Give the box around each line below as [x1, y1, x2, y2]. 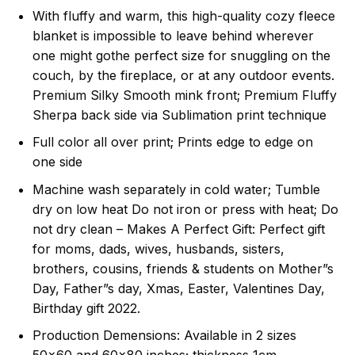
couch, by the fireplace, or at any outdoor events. [32, 67, 334, 83]
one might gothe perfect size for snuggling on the [32, 47, 330, 63]
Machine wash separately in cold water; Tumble [32, 181, 320, 197]
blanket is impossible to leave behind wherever [32, 27, 314, 44]
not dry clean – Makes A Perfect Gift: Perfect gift [32, 220, 325, 237]
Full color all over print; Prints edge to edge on [32, 134, 313, 151]
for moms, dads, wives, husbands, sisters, [32, 240, 284, 257]
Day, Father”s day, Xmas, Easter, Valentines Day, [32, 280, 325, 296]
